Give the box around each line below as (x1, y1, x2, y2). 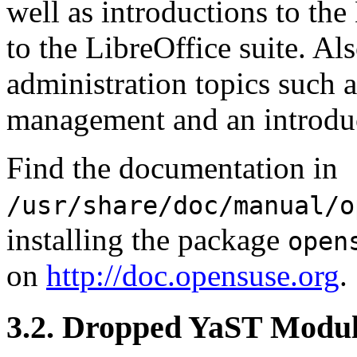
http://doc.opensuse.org (46, 257, 339, 292)
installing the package (6, 222, 288, 257)
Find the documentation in (6, 150, 338, 185)
